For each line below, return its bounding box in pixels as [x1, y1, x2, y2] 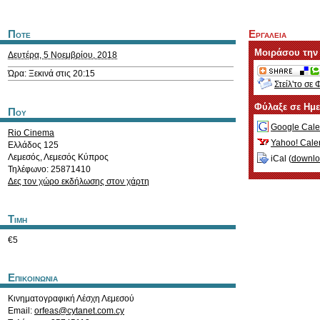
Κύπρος [78, 152, 109, 162]
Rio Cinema [8, 128, 54, 138]
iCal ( [269, 154, 291, 164]
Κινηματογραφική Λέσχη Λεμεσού [8, 294, 134, 304]
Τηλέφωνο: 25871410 [8, 164, 91, 174]
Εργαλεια [249, 29, 286, 40]
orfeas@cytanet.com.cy [34, 306, 124, 316]
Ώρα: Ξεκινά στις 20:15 [8, 69, 95, 79]
